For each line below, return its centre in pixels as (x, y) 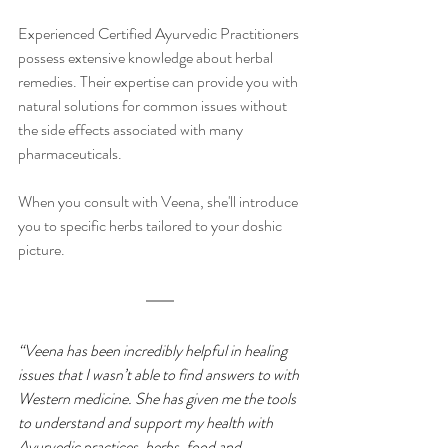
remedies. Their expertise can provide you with (159, 82)
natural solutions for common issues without (154, 106)
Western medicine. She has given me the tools (158, 399)
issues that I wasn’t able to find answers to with (160, 375)
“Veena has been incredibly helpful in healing (154, 351)
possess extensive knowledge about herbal (147, 58)
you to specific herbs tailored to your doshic (151, 226)
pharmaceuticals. (70, 154)
